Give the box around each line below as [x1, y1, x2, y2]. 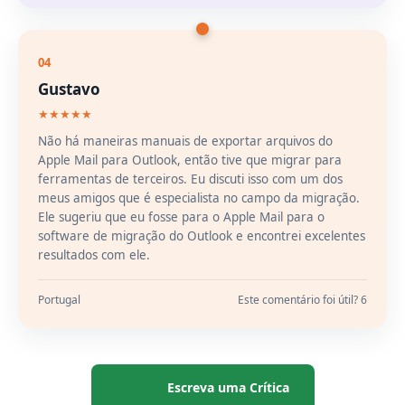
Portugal [38, 292, 80, 307]
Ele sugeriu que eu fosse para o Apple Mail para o [38, 209, 325, 225]
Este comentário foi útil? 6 [238, 292, 367, 307]
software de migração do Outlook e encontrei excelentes [38, 228, 365, 244]
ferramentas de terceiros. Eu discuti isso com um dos [38, 171, 343, 187]
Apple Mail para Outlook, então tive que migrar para [38, 152, 342, 168]
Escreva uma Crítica [166, 379, 289, 396]
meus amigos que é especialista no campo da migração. [38, 190, 360, 206]
